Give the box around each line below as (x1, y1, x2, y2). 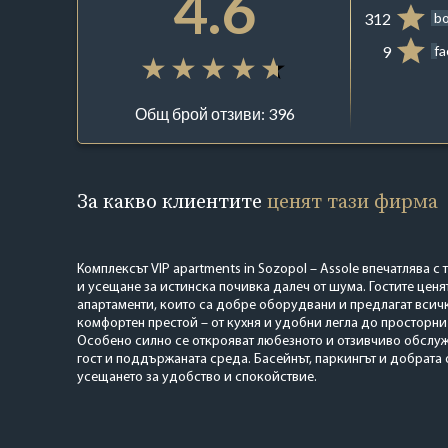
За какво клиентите (76, 186, 267, 215)
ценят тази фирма (266, 186, 438, 215)
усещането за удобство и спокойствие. (76, 369, 317, 385)
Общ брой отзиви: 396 (134, 104, 295, 124)
